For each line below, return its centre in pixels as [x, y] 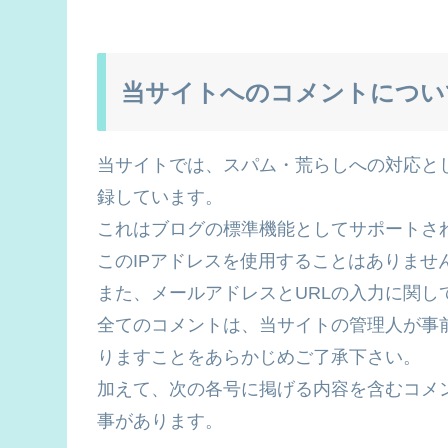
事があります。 [160, 420]
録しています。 [160, 196]
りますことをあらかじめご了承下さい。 [259, 356]
